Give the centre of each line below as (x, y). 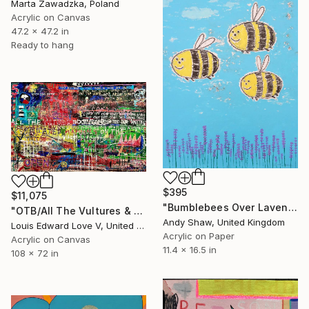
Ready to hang (42, 45)
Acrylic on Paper (199, 236)
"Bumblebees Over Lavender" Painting (292, 207)
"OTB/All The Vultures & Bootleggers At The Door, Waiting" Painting (138, 210)
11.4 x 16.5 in (190, 249)
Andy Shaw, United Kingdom (224, 222)
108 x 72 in (35, 253)
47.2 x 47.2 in (40, 31)
